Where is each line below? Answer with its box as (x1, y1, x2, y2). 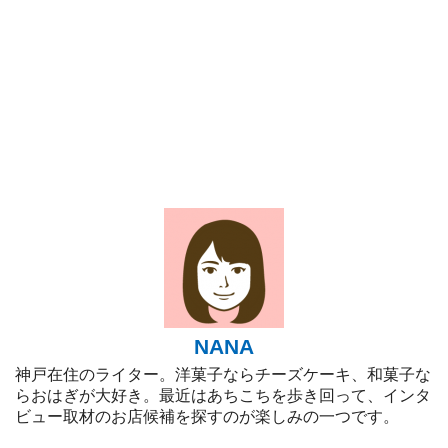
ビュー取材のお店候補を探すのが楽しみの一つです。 (15, 408, 399, 425)
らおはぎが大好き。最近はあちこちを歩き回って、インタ (15, 387, 431, 404)
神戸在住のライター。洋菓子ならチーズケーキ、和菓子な (15, 366, 431, 383)
